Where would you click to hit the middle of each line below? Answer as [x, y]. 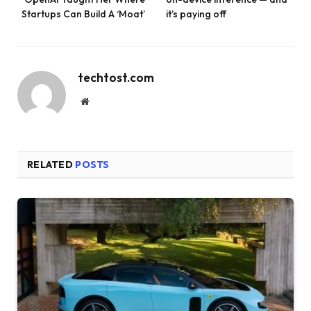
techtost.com [116, 78]
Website [104, 101]
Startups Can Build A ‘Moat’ [83, 14]
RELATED [51, 165]
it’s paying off [196, 14]
